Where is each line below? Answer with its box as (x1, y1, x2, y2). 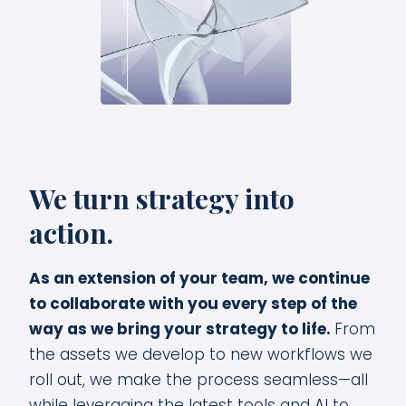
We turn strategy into (29, 179, 295, 217)
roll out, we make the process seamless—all (29, 368, 368, 391)
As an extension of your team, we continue (29, 266, 370, 289)
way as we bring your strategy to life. (29, 317, 334, 340)
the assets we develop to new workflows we (29, 343, 372, 365)
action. (29, 214, 113, 251)
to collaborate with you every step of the (29, 292, 357, 314)
